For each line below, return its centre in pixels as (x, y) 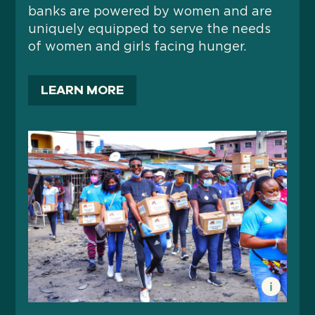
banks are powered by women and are (150, 12)
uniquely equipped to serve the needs (150, 29)
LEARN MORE (83, 90)
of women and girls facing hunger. (137, 47)
